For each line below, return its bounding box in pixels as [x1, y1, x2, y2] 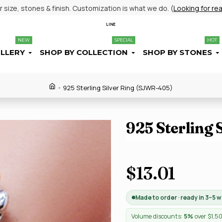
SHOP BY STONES [143, 48, 212, 57]
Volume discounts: [131, 212, 184, 221]
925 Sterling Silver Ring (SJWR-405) [63, 83, 173, 92]
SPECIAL [114, 37, 133, 43]
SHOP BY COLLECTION [40, 48, 128, 57]
